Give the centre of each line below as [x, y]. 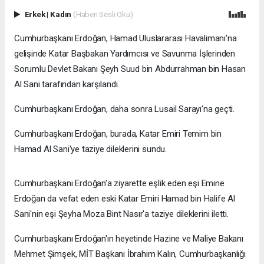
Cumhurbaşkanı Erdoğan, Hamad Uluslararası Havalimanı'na [126, 38]
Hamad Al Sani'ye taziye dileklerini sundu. [90, 149]
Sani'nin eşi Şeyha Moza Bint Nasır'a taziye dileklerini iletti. [121, 214]
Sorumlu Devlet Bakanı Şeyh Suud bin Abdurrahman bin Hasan [130, 69]
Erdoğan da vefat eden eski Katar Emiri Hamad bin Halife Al [125, 198]
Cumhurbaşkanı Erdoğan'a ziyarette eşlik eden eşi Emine [119, 183]
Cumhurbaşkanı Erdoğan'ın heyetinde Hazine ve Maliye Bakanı [129, 238]
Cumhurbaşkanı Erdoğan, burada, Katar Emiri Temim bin [118, 133]
